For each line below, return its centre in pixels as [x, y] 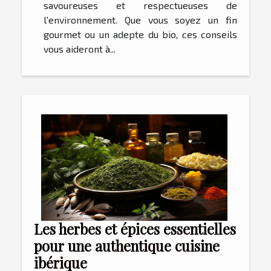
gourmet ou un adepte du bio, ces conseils [140, 34]
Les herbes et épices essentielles [135, 229]
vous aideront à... [80, 49]
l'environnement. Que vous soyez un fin [140, 20]
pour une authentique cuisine [127, 246]
